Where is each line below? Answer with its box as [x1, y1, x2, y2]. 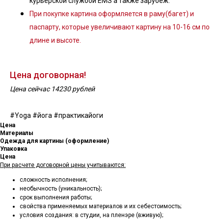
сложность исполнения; [20, 176, 87, 183]
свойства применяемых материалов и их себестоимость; [20, 203, 181, 210]
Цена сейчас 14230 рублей [10, 85, 95, 93]
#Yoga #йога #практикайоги [10, 111, 103, 119]
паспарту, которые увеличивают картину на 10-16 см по [29, 23, 210, 31]
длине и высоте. [29, 36, 81, 44]
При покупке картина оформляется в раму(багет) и [29, 10, 194, 18]
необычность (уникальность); [20, 185, 102, 192]
